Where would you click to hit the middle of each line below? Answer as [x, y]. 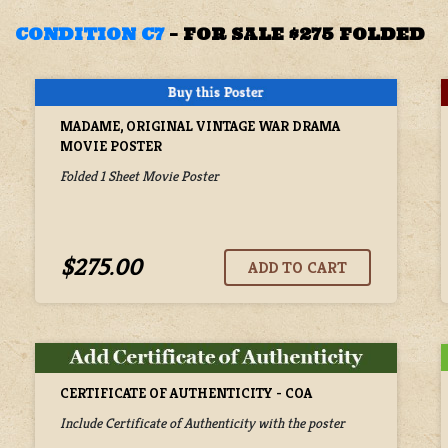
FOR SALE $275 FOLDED [304, 34]
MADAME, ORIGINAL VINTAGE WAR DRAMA [200, 126]
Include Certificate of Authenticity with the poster [202, 422]
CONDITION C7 [89, 34]
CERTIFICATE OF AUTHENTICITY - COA [186, 392]
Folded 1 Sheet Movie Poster [139, 176]
